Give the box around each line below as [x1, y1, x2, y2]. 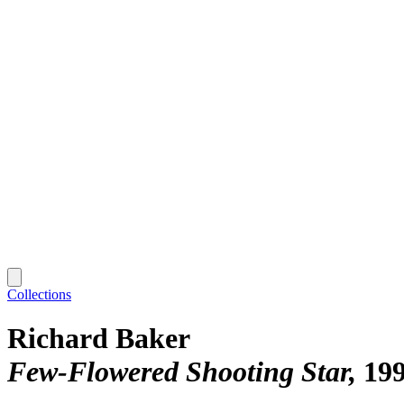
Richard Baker [7, 322, 190, 355]
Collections [7, 286, 71, 302]
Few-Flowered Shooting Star [7, 355, 349, 389]
